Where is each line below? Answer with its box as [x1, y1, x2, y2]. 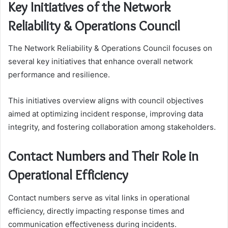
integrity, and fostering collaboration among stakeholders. [8, 122, 216, 132]
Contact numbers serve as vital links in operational [8, 192, 190, 203]
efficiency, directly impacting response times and [8, 206, 184, 216]
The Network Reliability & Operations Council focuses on [8, 43, 212, 53]
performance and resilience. [8, 70, 110, 80]
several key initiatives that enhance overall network [8, 56, 193, 67]
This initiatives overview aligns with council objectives [8, 96, 204, 106]
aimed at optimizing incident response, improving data [8, 109, 203, 119]
